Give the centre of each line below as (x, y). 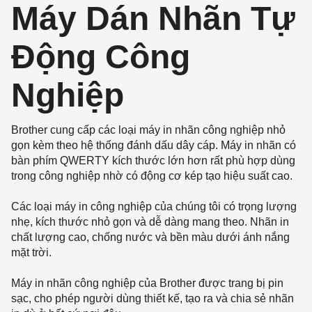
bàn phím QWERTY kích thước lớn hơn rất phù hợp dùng (153, 160)
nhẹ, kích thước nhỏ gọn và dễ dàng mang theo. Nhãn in (150, 221)
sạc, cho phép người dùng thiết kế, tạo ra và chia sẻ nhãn (153, 298)
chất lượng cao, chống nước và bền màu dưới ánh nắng (150, 237)
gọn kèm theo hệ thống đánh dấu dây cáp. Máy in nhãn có (154, 145)
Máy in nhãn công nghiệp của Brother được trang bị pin (147, 283)
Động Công (101, 56)
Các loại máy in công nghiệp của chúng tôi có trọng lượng (154, 206)
